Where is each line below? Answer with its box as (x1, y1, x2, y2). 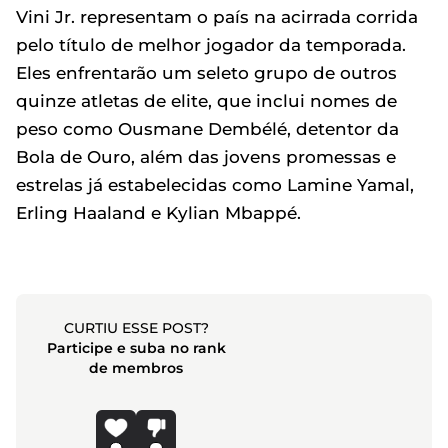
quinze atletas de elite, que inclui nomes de (16, 91, 397, 111)
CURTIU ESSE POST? (63, 319, 209, 337)
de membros (89, 359, 184, 377)
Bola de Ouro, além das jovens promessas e (16, 147, 396, 167)
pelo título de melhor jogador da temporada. (16, 35, 406, 55)
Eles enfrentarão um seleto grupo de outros (16, 63, 397, 83)
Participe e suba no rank (46, 339, 226, 357)
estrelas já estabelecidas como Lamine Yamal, (16, 175, 414, 195)
